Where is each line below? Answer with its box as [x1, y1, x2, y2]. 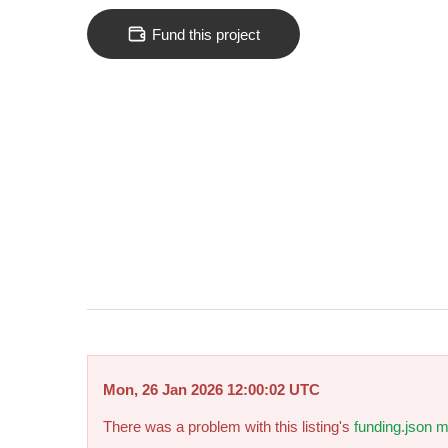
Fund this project [152, 25, 260, 43]
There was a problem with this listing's [103, 418, 354, 436]
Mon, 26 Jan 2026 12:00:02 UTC [103, 380, 320, 398]
